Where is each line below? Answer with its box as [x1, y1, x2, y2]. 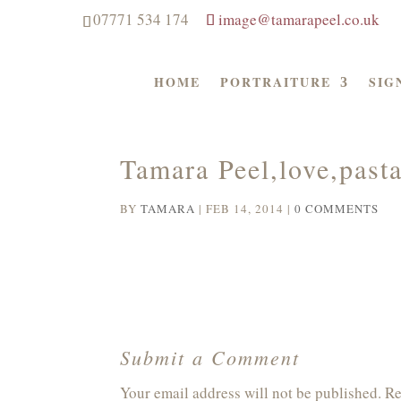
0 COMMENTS [294, 200, 380, 217]
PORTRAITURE [219, 73, 331, 91]
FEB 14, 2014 [206, 200, 285, 217]
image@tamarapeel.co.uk [218, 9, 380, 30]
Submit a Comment [120, 344, 301, 371]
